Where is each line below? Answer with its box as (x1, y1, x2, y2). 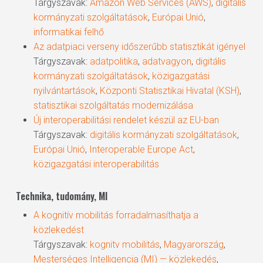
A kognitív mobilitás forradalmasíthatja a (33, 210, 198, 221)
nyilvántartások (33, 85, 96, 96)
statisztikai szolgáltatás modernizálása (33, 100, 193, 111)
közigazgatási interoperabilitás (33, 159, 159, 170)
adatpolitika (89, 56, 138, 67)
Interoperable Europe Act (89, 144, 193, 155)
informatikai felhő (33, 26, 104, 38)
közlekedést (33, 224, 84, 235)
